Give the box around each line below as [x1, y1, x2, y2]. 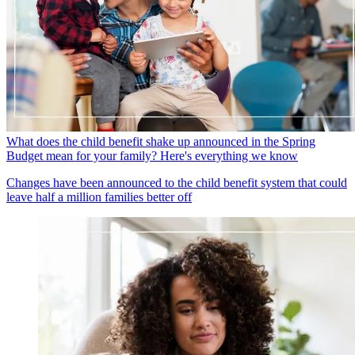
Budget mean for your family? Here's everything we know [6, 148, 298, 162]
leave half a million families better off [6, 189, 192, 204]
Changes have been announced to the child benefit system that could [6, 175, 347, 189]
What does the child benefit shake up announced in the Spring [6, 134, 315, 148]
